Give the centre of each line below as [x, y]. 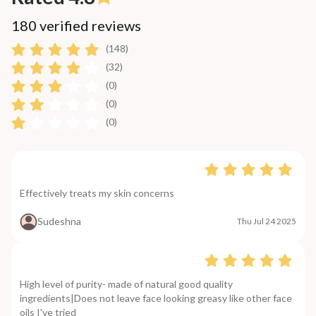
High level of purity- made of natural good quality [126, 284]
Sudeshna [59, 221]
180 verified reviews [76, 25]
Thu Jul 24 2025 [267, 221]
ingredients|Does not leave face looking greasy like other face [156, 298]
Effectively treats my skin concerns [97, 193]
